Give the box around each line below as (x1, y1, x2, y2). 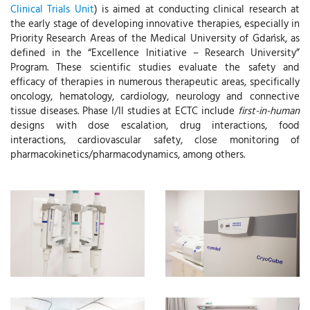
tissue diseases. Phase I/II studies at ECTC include (10, 102, 238, 118)
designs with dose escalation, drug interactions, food (10, 117, 300, 133)
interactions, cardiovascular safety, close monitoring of (10, 131, 300, 147)
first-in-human (238, 102, 300, 118)
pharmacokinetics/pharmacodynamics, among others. (10, 146, 245, 162)
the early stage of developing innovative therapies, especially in (10, 15, 300, 31)
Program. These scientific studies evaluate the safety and (10, 59, 300, 75)
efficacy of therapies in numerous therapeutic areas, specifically (10, 73, 300, 89)
